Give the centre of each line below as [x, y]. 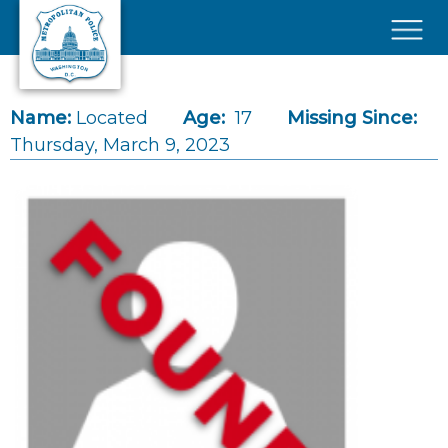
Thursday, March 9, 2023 [120, 145]
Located [112, 118]
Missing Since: [352, 118]
